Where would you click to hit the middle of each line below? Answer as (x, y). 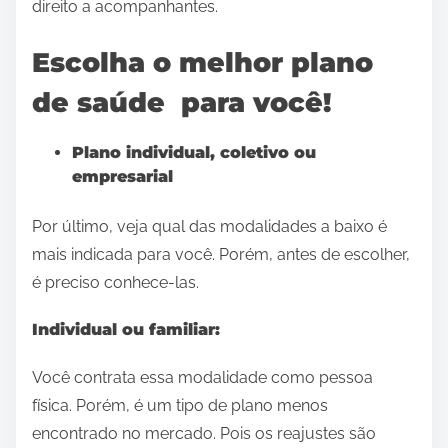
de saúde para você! (181, 103)
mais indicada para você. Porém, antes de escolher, (221, 255)
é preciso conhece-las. (115, 283)
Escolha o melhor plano (202, 63)
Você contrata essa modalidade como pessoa (202, 377)
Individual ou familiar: (126, 330)
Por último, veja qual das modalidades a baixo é (209, 227)
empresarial (122, 177)
